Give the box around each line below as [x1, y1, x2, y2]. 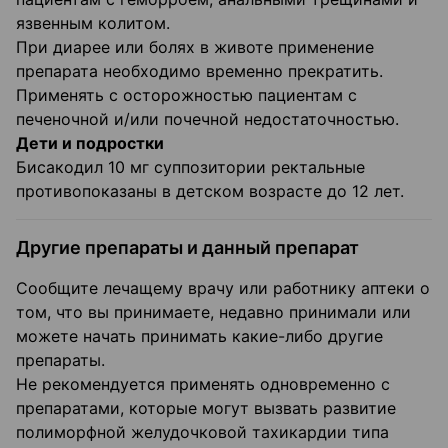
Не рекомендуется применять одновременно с [16, 374, 390, 395]
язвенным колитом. [16, 13, 170, 34]
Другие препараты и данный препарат [16, 237, 359, 259]
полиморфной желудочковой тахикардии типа [16, 422, 389, 443]
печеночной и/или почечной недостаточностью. [16, 109, 399, 130]
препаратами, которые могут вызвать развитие [16, 398, 396, 419]
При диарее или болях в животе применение [16, 37, 374, 58]
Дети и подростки [16, 133, 164, 154]
